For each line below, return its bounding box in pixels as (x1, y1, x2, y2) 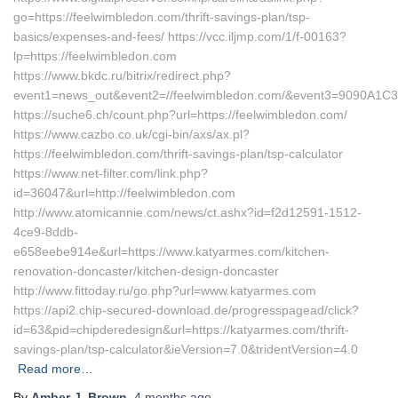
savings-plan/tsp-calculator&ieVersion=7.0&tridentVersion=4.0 (13, 342, 358, 356)
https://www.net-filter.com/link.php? (13, 166, 208, 180)
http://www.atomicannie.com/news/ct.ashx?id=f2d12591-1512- (13, 205, 362, 219)
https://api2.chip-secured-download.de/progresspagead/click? (13, 303, 359, 317)
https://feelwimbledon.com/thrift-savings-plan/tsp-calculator (13, 147, 343, 161)
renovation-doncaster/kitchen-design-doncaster (13, 264, 279, 278)
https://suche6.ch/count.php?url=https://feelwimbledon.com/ (13, 107, 347, 122)
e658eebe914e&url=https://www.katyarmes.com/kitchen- (13, 244, 330, 259)
